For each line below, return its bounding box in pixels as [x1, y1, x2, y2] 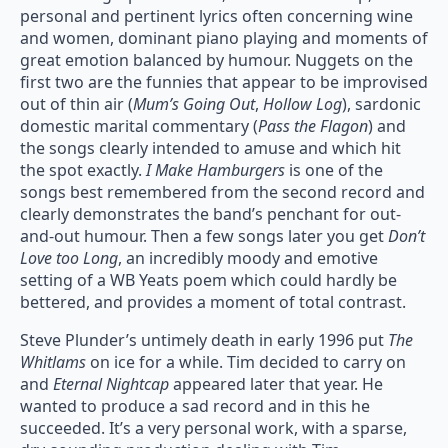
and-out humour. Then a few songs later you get [20, 225, 388, 248]
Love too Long [20, 247, 118, 270]
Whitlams [20, 351, 90, 374]
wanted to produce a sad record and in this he [20, 395, 370, 418]
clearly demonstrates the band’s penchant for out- [20, 203, 401, 226]
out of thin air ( [20, 93, 133, 116]
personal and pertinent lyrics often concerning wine [20, 5, 413, 28]
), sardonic [342, 93, 421, 116]
